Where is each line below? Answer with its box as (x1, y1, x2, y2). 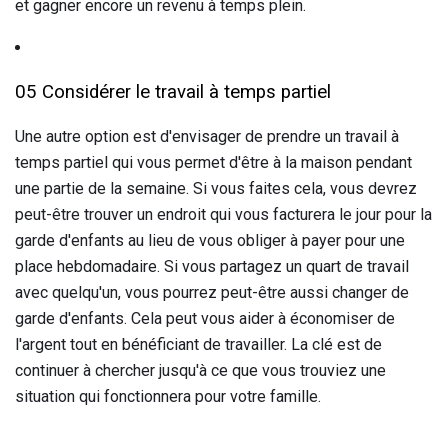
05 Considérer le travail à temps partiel (15, 81, 331, 104)
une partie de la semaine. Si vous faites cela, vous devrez (15, 179, 417, 199)
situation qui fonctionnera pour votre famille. (15, 387, 321, 407)
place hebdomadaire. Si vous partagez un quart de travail (15, 257, 409, 277)
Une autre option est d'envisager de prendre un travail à (15, 127, 399, 147)
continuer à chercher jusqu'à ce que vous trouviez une (15, 361, 386, 381)
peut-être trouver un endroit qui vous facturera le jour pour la (15, 205, 432, 225)
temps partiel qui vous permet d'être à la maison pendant (15, 153, 412, 173)
